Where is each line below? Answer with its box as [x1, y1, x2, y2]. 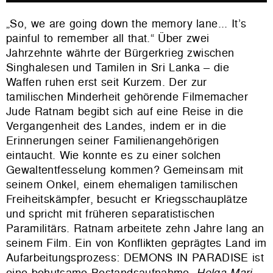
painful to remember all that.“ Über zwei [6, 30, 210, 46]
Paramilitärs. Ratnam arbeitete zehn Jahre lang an [6, 221, 264, 236]
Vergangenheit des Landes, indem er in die [6, 118, 227, 134]
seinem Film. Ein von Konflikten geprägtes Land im [6, 235, 267, 251]
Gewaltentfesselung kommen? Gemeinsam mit [6, 162, 244, 178]
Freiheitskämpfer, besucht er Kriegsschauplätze [6, 191, 248, 207]
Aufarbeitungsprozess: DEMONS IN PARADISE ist [6, 250, 264, 266]
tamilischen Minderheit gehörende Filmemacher [6, 89, 249, 105]
